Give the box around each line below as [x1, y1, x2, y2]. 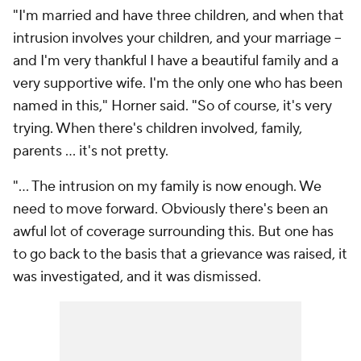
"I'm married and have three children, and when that [13, 6, 344, 25]
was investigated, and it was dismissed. [13, 268, 261, 286]
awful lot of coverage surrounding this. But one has [13, 222, 334, 241]
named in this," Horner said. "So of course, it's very [13, 97, 332, 115]
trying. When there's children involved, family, [13, 119, 302, 138]
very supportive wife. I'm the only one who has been [13, 74, 342, 93]
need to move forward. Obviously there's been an [13, 200, 328, 218]
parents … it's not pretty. [13, 142, 168, 160]
